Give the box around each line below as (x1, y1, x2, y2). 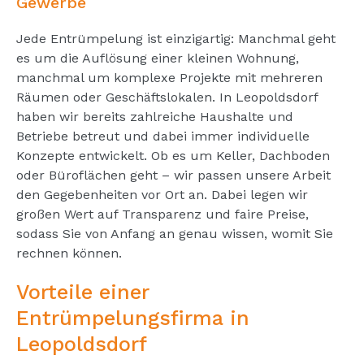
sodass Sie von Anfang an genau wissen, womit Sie (16, 225, 333, 241)
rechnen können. (16, 245, 122, 261)
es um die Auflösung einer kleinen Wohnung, (16, 50, 299, 66)
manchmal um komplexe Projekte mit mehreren (16, 69, 323, 85)
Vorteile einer (16, 279, 149, 304)
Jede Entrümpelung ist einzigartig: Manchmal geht (16, 30, 336, 46)
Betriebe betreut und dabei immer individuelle (16, 128, 310, 144)
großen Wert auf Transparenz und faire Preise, (16, 206, 309, 222)
